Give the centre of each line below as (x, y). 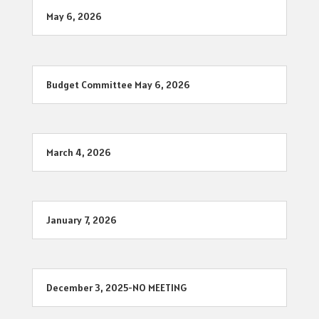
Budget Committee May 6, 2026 (118, 84)
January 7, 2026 (81, 220)
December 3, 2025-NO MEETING (116, 288)
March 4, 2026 (78, 152)
